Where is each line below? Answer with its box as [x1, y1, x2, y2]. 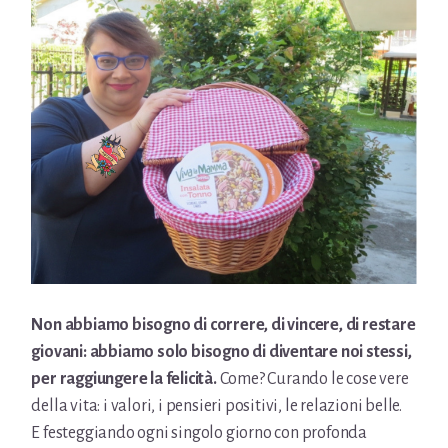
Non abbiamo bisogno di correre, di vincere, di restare [31, 315, 416, 334]
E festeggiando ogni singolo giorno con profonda [31, 423, 367, 442]
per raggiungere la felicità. [31, 369, 220, 388]
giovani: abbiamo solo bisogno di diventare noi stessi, [31, 342, 412, 361]
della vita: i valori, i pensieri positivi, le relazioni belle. [31, 396, 402, 415]
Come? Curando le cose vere [219, 369, 409, 388]
